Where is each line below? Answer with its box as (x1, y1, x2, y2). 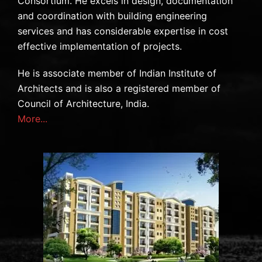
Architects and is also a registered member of (18, 82, 220, 94)
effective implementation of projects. (18, 40, 182, 52)
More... (18, 113, 47, 125)
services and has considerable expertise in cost (18, 25, 228, 37)
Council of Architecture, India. (18, 98, 149, 109)
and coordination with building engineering (18, 10, 207, 22)
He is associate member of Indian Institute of (18, 67, 216, 79)
